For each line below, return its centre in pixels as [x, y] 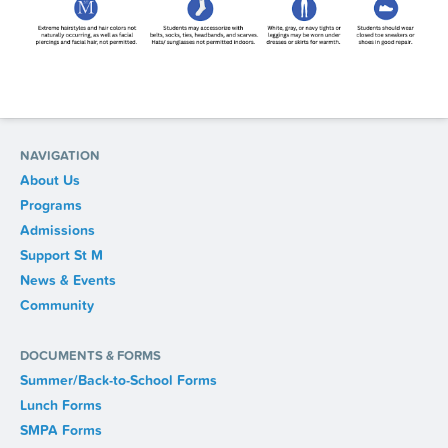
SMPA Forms [60, 431]
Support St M [61, 256]
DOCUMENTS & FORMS [90, 356]
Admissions [57, 231]
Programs [50, 206]
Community [56, 306]
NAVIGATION [59, 156]
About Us [49, 181]
